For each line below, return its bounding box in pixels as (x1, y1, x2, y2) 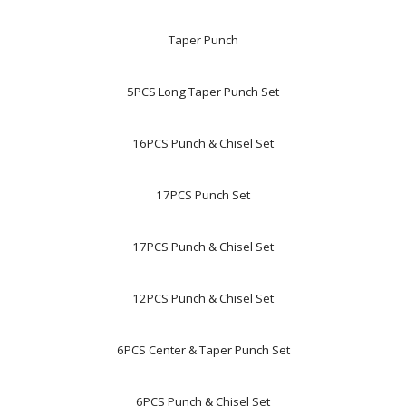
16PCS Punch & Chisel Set (132, 135, 274, 151)
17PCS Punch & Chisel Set (132, 238, 274, 255)
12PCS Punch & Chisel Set (132, 290, 274, 306)
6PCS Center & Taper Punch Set (116, 342, 290, 358)
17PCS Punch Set (156, 187, 250, 203)
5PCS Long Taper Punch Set (127, 83, 279, 100)
